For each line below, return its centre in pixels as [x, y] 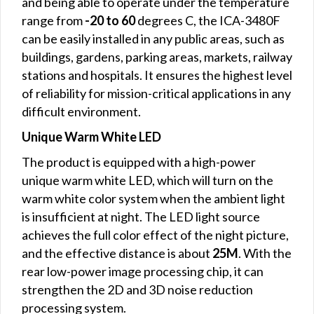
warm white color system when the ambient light [153, 198]
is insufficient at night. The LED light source [141, 216]
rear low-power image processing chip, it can [143, 271]
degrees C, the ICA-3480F [208, 20]
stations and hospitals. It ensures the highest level [157, 75]
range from [53, 20]
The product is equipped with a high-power [139, 162]
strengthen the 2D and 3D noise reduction [137, 289]
